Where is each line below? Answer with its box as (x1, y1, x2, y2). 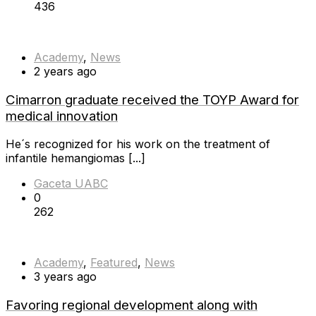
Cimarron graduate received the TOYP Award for (6, 91, 299, 108)
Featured (90, 255, 138, 270)
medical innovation (6, 107, 118, 124)
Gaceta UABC (34, 176, 108, 191)
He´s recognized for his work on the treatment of (6, 137, 270, 152)
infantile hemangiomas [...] (6, 151, 145, 166)
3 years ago (34, 269, 97, 284)
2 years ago (34, 63, 97, 78)
